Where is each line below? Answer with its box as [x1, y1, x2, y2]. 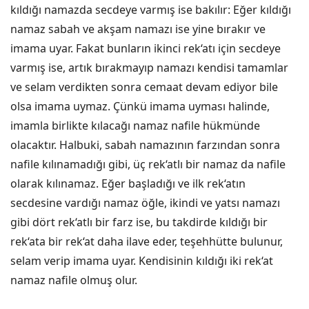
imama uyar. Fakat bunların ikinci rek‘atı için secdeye [10, 41, 281, 56]
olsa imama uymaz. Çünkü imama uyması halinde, [10, 99, 270, 114]
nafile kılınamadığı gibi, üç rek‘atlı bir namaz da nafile [10, 157, 286, 172]
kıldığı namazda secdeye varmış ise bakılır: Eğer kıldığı [10, 2, 291, 17]
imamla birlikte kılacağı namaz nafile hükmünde [10, 118, 260, 133]
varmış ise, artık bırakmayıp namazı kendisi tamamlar [10, 60, 288, 75]
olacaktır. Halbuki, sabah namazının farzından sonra [10, 137, 280, 152]
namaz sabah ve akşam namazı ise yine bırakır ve [10, 21, 266, 37]
